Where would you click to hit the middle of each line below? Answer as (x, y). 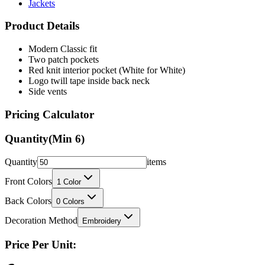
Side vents (48, 92)
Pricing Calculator (49, 114)
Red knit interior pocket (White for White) (107, 70)
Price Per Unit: (41, 245)
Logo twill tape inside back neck (89, 81)
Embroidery (102, 221)
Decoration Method (41, 221)
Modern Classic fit (63, 49)
